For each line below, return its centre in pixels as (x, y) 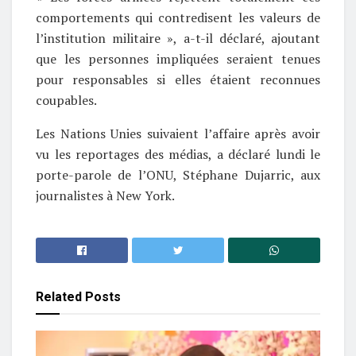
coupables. (66, 100)
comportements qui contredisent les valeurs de (178, 17)
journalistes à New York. (105, 195)
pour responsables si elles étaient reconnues (178, 79)
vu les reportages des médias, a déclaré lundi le (178, 154)
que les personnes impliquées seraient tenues (178, 58)
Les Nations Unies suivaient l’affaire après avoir (178, 133)
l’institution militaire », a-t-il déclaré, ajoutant (178, 38)
